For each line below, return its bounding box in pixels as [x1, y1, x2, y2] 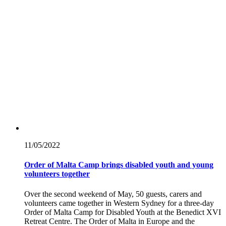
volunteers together [24, 169, 90, 179]
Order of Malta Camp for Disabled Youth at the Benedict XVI [24, 207, 221, 216]
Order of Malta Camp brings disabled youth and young [24, 160, 213, 169]
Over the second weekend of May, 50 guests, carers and [24, 189, 202, 198]
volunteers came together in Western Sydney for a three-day [24, 198, 214, 207]
